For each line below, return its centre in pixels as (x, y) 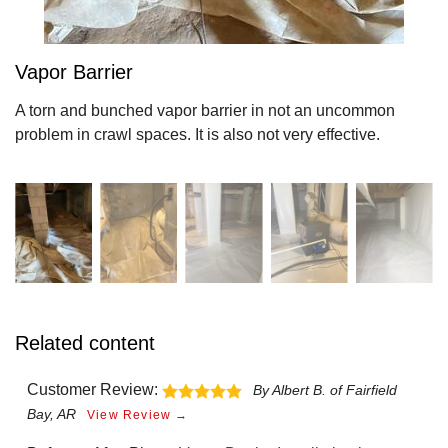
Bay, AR (51, 414)
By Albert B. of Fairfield (325, 390)
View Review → (138, 415)
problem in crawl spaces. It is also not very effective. (197, 134)
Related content (85, 343)
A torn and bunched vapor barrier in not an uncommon (205, 110)
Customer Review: (92, 389)
